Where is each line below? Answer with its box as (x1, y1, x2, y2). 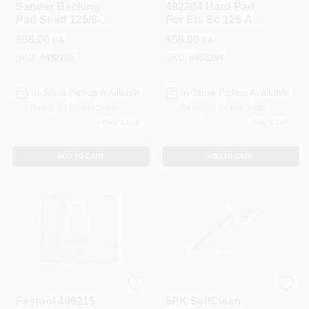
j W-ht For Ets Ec (15, 26, 103, 39)
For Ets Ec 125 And (165, 13, 266, 26)
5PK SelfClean (165, 295, 241, 307)
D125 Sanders (165, 26, 239, 39)
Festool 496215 (15, 295, 95, 307)
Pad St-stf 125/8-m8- (15, 13, 120, 26)
